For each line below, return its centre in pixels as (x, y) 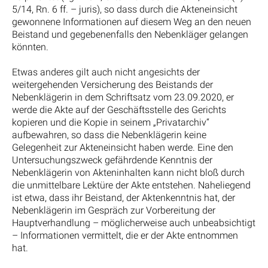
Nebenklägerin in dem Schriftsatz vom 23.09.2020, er (123, 97)
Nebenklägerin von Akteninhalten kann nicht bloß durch (128, 172)
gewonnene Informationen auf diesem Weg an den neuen (132, 22)
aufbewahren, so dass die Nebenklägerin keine (109, 135)
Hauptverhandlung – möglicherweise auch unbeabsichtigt (134, 223)
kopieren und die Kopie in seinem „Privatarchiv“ (111, 122)
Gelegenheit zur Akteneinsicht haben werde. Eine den (123, 147)
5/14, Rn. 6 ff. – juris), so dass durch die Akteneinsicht (125, 9)
